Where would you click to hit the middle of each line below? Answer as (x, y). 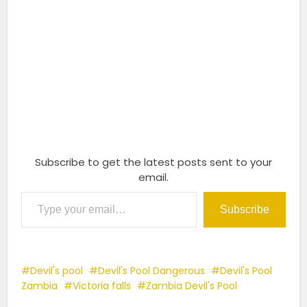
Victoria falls (102, 285)
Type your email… (37, 191)
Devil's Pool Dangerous (152, 270)
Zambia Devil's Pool (192, 285)
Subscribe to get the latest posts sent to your (153, 162)
